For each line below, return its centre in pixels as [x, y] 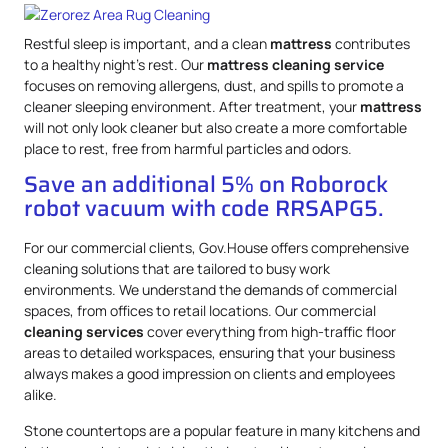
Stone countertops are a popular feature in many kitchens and [222, 430]
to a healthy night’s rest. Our [115, 64]
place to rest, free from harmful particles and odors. [188, 148]
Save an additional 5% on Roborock [206, 185]
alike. [40, 395]
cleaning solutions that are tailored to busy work [177, 269]
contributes [371, 43]
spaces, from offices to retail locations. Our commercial [200, 311]
